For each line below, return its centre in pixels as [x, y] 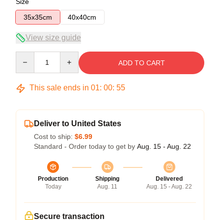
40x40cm [82, 17]
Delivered [169, 179]
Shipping [107, 179]
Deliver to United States [78, 124]
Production [53, 179]
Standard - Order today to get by [85, 146]
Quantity [28, 56]
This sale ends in [59, 88]
